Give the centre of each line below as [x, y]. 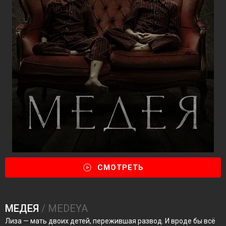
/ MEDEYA [63, 208]
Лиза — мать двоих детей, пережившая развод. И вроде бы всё [110, 221]
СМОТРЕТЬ [121, 167]
